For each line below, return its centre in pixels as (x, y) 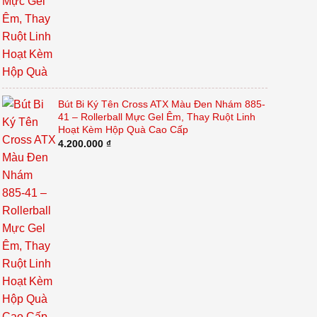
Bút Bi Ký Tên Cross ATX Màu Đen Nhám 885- (161, 104)
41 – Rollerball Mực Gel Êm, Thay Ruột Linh (156, 117)
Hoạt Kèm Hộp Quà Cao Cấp (123, 130)
